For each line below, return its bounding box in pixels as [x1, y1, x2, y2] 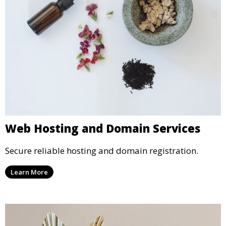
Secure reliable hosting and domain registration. [5, 144, 198, 156]
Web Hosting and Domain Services [5, 120, 200, 136]
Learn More [11, 167, 48, 177]
